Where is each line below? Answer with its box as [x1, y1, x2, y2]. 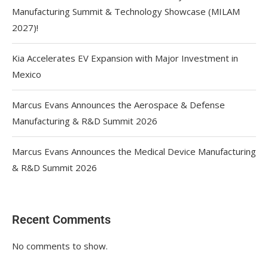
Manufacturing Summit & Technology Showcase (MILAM [12, 5, 240, 18]
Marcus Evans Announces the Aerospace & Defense [12, 99, 225, 111]
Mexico [12, 68, 41, 81]
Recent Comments [12, 212, 111, 227]
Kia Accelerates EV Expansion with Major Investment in [12, 52, 238, 65]
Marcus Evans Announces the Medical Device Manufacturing [12, 145, 256, 158]
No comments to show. [12, 240, 108, 252]
